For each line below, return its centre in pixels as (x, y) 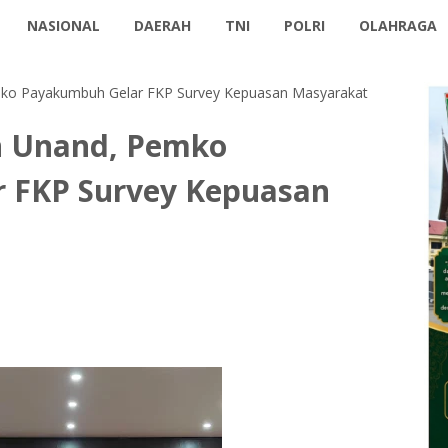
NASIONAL (64, 25)
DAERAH (163, 25)
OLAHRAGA (398, 25)
